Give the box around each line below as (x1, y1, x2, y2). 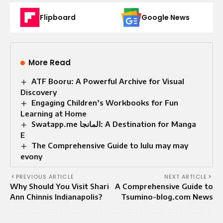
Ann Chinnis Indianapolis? (10, 192, 102, 201)
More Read (28, 57, 71, 68)
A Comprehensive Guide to (115, 181, 213, 191)
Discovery (20, 87, 57, 97)
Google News (141, 12, 190, 22)
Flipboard (40, 12, 76, 22)
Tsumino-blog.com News (121, 192, 213, 201)
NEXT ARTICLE (164, 172, 207, 181)
